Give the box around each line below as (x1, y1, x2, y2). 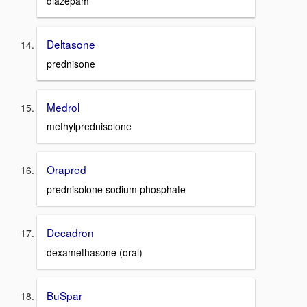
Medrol (47, 99, 79, 114)
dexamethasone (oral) (47, 245, 143, 259)
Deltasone (47, 36, 95, 51)
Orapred (47, 162, 86, 177)
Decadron (47, 225, 94, 240)
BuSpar (47, 287, 82, 303)
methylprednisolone (47, 119, 132, 134)
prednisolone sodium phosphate (47, 182, 186, 196)
